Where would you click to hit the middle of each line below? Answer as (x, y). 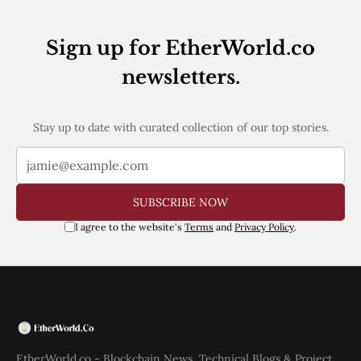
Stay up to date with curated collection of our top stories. (180, 127)
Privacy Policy (264, 226)
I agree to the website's (130, 226)
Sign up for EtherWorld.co (180, 48)
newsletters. (180, 77)
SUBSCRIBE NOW (180, 202)
